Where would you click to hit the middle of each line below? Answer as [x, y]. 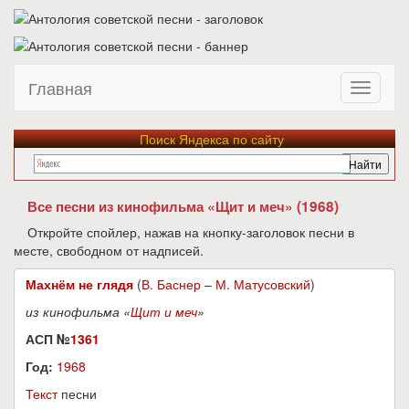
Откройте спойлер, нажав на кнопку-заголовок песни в [191, 232]
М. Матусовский [263, 284]
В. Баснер [171, 284]
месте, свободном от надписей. [109, 250]
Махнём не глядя [79, 284]
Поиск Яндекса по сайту [211, 139]
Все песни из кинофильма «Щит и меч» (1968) [183, 206]
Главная [60, 88]
